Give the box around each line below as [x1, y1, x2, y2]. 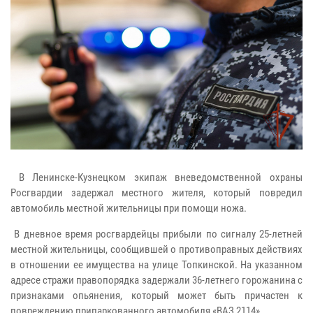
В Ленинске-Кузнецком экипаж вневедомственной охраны [10, 170, 303, 184]
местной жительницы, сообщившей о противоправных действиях [10, 242, 303, 256]
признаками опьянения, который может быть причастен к [10, 289, 303, 302]
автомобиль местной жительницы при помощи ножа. [10, 201, 247, 214]
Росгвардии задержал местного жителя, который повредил [10, 186, 303, 199]
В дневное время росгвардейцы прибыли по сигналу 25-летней [10, 227, 303, 240]
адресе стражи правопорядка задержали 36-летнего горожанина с [10, 273, 303, 286]
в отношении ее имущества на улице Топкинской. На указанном [10, 258, 303, 271]
